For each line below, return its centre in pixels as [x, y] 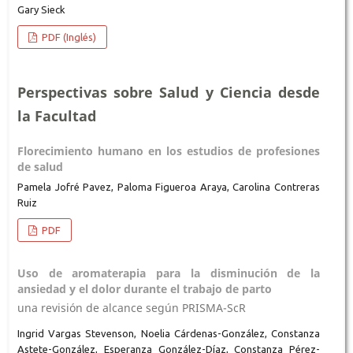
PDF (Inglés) [68, 37]
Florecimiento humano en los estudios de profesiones [169, 151]
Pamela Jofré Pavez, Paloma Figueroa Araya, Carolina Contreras [169, 187]
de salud [40, 167]
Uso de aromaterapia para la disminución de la [169, 273]
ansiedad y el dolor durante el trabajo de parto [144, 289]
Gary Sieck [41, 10]
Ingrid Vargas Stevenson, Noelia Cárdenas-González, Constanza [169, 333]
